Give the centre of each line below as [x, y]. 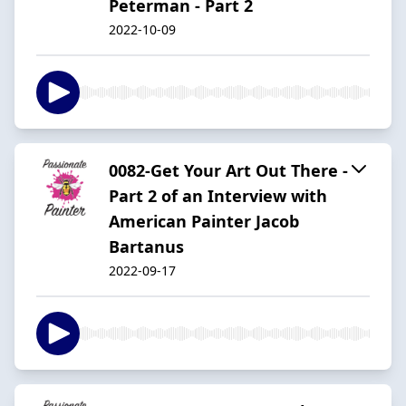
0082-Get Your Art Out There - [228, 170]
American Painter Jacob [204, 221]
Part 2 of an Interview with [218, 195]
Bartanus [146, 246]
